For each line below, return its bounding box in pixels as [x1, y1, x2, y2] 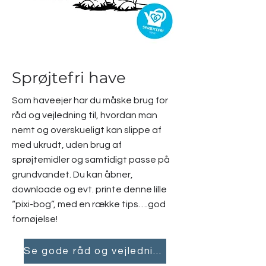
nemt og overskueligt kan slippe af [12, 125, 161, 135]
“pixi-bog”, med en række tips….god [12, 199, 166, 209]
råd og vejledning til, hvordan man [12, 110, 157, 120]
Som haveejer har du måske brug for [12, 96, 168, 105]
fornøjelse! [12, 214, 58, 224]
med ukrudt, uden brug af [12, 140, 122, 150]
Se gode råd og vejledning [153, 246, 161, 256]
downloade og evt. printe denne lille [12, 185, 167, 194]
